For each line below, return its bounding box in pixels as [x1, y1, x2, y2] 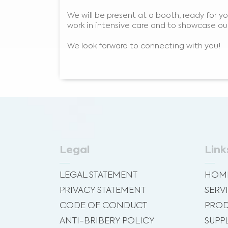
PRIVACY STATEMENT [60, 186, 146, 195]
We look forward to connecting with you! [67, 42, 221, 50]
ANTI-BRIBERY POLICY [60, 216, 155, 225]
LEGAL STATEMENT [60, 170, 137, 180]
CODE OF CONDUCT [60, 201, 147, 210]
